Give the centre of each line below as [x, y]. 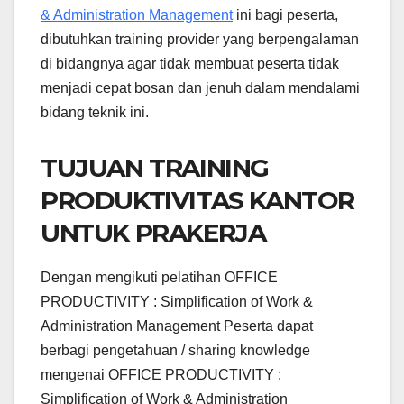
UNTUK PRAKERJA [153, 233]
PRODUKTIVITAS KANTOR [198, 201]
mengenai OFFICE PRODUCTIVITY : [161, 375]
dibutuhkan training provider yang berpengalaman [200, 40]
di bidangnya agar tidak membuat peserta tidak [190, 64]
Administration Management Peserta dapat [177, 326]
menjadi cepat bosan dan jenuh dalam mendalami [200, 88]
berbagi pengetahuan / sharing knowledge [175, 351]
